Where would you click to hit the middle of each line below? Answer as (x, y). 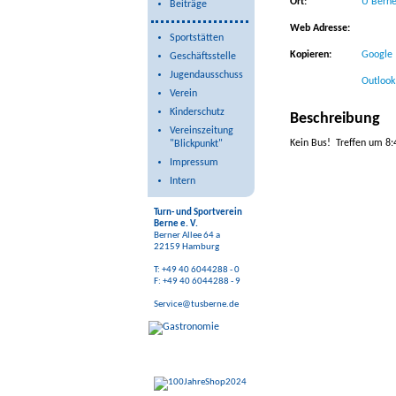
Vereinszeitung (202, 131)
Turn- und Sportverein (198, 213)
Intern (183, 181)
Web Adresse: (320, 28)
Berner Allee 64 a (187, 236)
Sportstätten (197, 38)
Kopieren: (311, 55)
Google (377, 55)
